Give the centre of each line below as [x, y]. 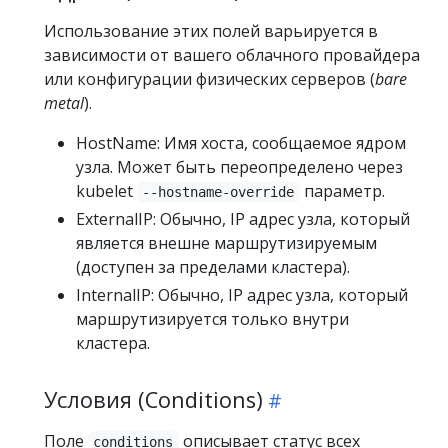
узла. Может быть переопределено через [239, 167]
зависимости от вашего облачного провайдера [232, 55]
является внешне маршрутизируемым [226, 243]
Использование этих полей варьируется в [211, 31]
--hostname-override [218, 192]
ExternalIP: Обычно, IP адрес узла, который [243, 219]
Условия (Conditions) [153, 399]
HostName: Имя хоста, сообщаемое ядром [241, 143]
